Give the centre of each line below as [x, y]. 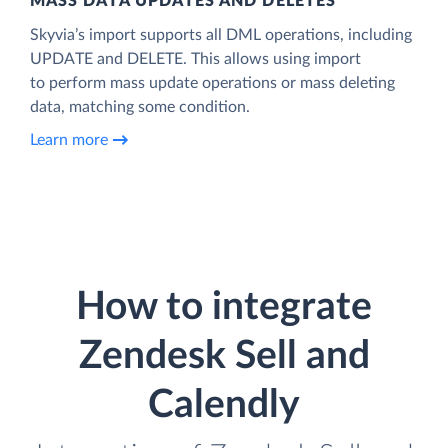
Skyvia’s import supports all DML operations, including [221, 34]
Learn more [69, 140]
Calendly [224, 405]
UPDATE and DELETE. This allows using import [195, 58]
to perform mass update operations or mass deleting [212, 82]
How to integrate [224, 307]
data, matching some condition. [140, 106]
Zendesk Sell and [224, 356]
